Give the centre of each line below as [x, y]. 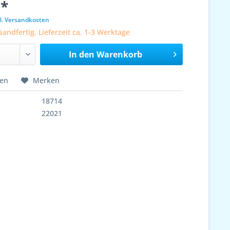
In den [81, 54]
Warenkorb [119, 54]
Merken [46, 80]
